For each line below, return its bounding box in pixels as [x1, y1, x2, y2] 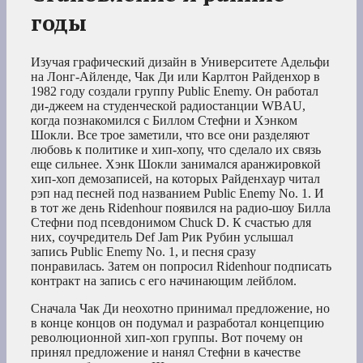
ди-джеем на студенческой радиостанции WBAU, [31, 98, 305, 113]
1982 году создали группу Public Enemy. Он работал [31, 83, 318, 98]
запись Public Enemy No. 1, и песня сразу [31, 244, 256, 258]
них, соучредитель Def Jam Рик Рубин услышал [31, 229, 293, 244]
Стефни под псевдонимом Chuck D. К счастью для [31, 215, 311, 229]
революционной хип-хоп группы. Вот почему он [31, 330, 303, 344]
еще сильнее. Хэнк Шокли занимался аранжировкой [31, 156, 321, 171]
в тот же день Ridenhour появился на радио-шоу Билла [31, 200, 331, 215]
